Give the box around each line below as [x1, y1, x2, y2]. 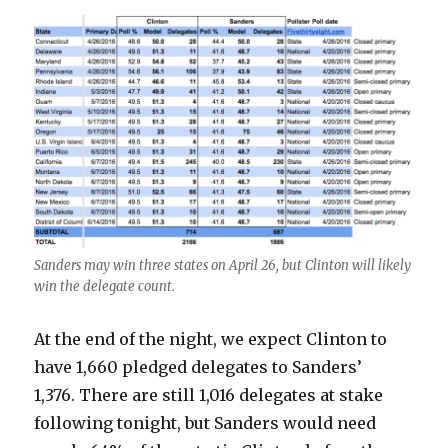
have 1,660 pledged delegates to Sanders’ [34, 357, 363, 378]
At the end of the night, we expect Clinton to [34, 329, 388, 350]
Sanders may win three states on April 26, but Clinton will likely [34, 257, 412, 275]
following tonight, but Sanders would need [34, 413, 377, 434]
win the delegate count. [34, 278, 176, 296]
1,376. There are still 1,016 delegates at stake [34, 385, 384, 406]
